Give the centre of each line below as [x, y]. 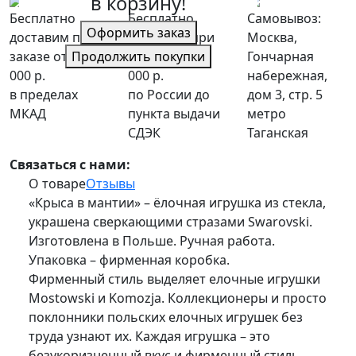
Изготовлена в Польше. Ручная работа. [152, 241]
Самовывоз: [284, 19]
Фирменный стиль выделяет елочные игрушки [174, 279]
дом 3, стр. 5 [284, 95]
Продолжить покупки [138, 56]
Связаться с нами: [70, 165]
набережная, [287, 76]
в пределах [44, 95]
